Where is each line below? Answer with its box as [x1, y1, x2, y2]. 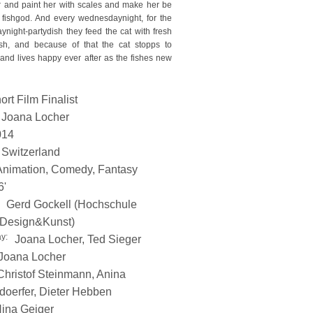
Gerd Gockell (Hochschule [6, 198, 137, 210]
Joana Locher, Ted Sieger [15, 233, 141, 245]
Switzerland [1, 146, 60, 158]
